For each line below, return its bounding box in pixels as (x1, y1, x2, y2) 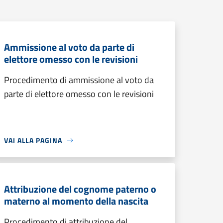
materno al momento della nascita (4, 193, 148, 209)
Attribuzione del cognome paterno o (4, 181, 156, 197)
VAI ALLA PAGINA (4, 135, 62, 145)
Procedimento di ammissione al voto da (4, 73, 154, 87)
